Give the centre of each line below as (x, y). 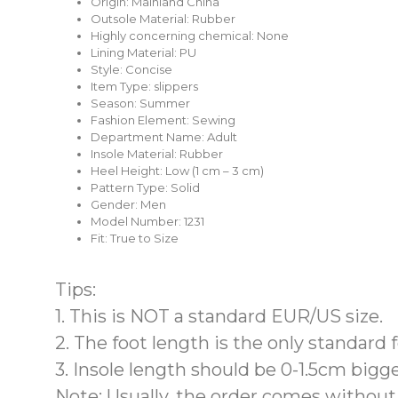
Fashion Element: (141, 119)
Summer (165, 103)
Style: (108, 69)
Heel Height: (128, 170)
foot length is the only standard (249, 343)
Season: (115, 103)
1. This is (90, 317)
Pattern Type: (131, 187)
